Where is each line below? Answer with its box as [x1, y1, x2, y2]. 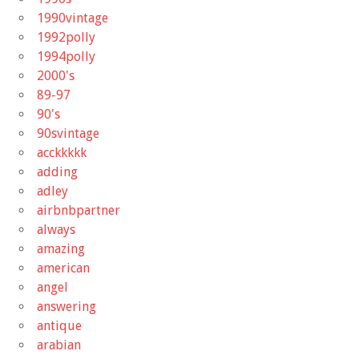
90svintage [37, 125, 99, 141]
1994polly [37, 48, 95, 64]
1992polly [37, 29, 95, 45]
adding [37, 163, 78, 179]
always [37, 221, 75, 237]
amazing [37, 240, 85, 256]
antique [37, 317, 82, 333]
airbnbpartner [37, 202, 120, 218]
